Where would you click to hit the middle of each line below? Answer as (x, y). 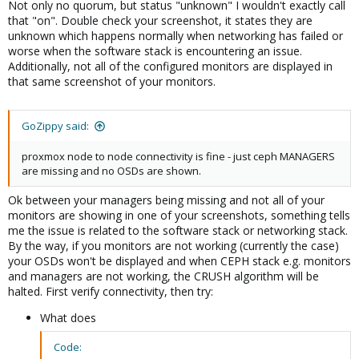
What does (68, 318)
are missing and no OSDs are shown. (111, 171)
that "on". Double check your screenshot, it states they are (160, 21)
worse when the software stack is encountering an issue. (155, 51)
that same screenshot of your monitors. (112, 82)
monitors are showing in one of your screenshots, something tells (179, 216)
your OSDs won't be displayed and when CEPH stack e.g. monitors (179, 261)
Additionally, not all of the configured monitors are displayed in (170, 67)
